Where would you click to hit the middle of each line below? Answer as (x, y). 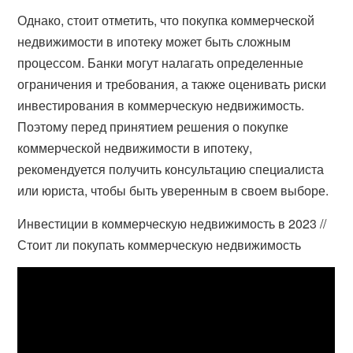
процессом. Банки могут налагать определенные (161, 63)
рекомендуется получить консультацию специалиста (171, 169)
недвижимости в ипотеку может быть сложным (154, 41)
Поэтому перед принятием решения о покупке (153, 126)
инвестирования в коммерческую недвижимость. (161, 105)
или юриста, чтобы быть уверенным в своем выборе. (173, 190)
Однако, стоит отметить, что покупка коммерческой (166, 20)
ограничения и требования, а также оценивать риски (172, 84)
